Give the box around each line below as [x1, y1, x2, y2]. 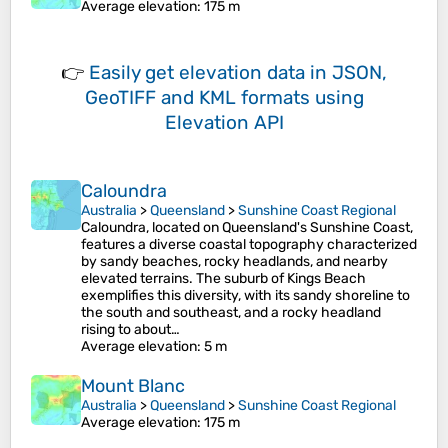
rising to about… [81, 321, 180, 339]
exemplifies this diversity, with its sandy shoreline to [81, 287, 410, 305]
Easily [89, 61, 145, 85]
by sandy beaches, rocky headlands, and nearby [81, 253, 388, 271]
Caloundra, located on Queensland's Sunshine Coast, [81, 219, 413, 237]
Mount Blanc [81, 375, 185, 398]
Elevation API [164, 111, 284, 135]
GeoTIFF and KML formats [84, 86, 310, 110]
